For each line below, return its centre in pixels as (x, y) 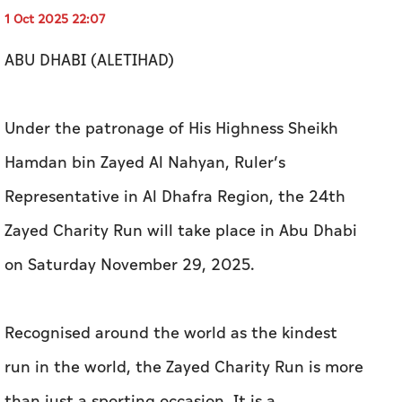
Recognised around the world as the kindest (171, 333)
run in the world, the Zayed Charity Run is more (184, 367)
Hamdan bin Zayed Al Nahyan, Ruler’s (145, 163)
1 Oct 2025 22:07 (55, 19)
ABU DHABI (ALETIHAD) (89, 61)
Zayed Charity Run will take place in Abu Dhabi (181, 231)
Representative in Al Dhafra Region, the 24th (175, 197)
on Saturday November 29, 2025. (130, 265)
